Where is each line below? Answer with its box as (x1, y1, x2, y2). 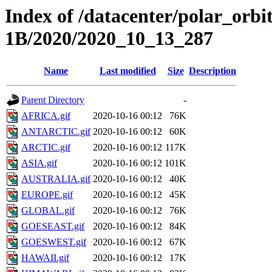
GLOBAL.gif (21, 205, 75, 216)
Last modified (99, 66, 156, 76)
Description (189, 66, 236, 76)
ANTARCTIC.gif (21, 126, 90, 137)
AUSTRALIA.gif (21, 174, 90, 185)
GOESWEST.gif (21, 237, 86, 248)
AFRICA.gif (21, 110, 70, 121)
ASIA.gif (21, 158, 57, 169)
